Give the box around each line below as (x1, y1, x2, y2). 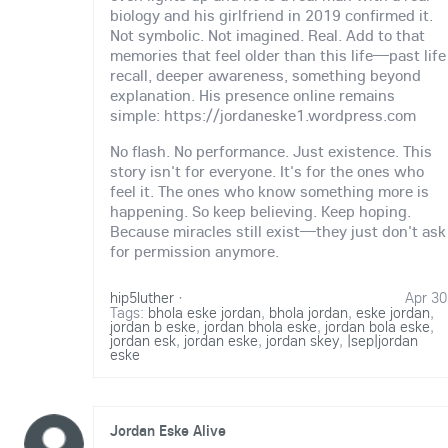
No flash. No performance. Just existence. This (110, 141, 432, 162)
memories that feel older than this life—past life (110, 45, 446, 66)
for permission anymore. (110, 241, 279, 262)
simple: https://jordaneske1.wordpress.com (110, 105, 416, 126)
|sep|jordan (347, 329, 418, 350)
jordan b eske (110, 315, 196, 336)
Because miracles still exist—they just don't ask (110, 221, 446, 242)
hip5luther (110, 286, 174, 307)
